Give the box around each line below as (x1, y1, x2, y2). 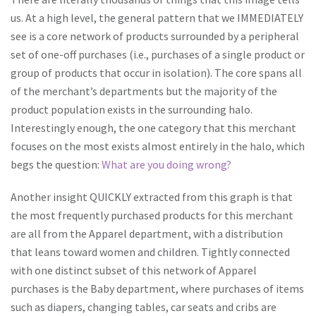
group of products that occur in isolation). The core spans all (11, 66, 302, 80)
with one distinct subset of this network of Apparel (11, 263, 257, 277)
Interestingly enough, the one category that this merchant (11, 121, 296, 135)
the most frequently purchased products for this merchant (11, 208, 293, 222)
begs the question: (11, 157, 102, 171)
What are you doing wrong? (102, 157, 231, 171)
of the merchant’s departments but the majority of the (11, 84, 277, 98)
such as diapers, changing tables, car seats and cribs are (11, 300, 276, 314)
